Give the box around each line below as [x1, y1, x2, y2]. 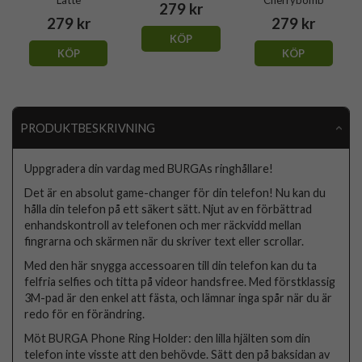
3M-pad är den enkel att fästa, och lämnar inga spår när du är [24, 290, 333, 305]
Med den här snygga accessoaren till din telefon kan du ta [24, 258, 318, 272]
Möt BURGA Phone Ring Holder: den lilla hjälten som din [24, 330, 311, 345]
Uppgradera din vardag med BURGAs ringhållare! [24, 161, 274, 175]
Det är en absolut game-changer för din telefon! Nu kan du [24, 185, 326, 200]
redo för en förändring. [24, 306, 145, 321]
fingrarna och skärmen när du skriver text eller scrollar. [24, 234, 305, 248]
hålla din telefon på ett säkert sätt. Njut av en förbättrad [24, 201, 313, 216]
